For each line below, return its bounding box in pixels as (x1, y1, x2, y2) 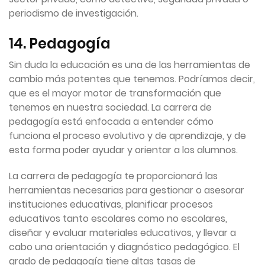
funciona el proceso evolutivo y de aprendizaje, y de (9, 129, 246, 143)
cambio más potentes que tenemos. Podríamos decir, (9, 72, 255, 86)
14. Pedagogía (9, 34, 111, 54)
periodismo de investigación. (9, 7, 138, 21)
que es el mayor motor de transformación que (9, 86, 221, 101)
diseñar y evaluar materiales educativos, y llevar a (9, 226, 236, 240)
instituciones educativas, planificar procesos (9, 198, 213, 212)
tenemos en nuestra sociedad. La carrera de (9, 101, 212, 115)
